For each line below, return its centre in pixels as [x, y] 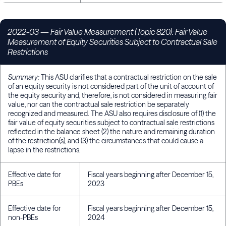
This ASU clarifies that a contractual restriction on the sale [128, 77]
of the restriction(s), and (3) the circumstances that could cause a [106, 141]
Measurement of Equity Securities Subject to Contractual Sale [112, 42]
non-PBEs [23, 218]
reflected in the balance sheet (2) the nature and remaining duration [111, 132]
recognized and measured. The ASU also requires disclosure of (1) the [112, 114]
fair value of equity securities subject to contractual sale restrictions [111, 123]
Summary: [24, 77]
